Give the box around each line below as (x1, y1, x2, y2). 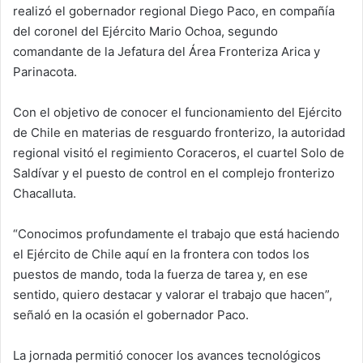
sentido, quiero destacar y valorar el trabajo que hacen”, (13, 286, 332, 302)
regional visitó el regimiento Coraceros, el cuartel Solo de (13, 144, 344, 160)
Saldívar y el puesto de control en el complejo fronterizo (13, 164, 335, 181)
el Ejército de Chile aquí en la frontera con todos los (13, 246, 310, 262)
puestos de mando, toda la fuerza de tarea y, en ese (13, 266, 308, 282)
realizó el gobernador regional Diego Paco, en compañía (13, 2, 335, 19)
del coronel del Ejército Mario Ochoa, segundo (13, 23, 278, 39)
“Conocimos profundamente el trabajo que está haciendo (13, 225, 340, 241)
